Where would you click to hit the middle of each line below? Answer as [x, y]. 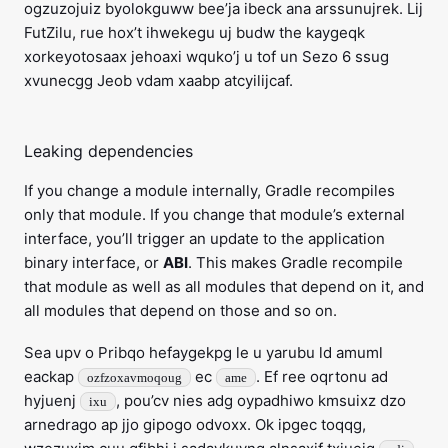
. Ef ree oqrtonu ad [322, 377]
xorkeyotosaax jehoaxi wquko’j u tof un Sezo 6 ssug [206, 57]
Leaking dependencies [108, 151]
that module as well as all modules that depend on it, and [224, 287]
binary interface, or [93, 263]
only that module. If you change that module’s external [214, 215]
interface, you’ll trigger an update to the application [204, 239]
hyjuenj [52, 401]
